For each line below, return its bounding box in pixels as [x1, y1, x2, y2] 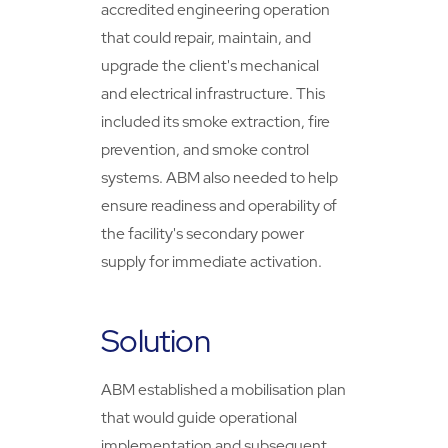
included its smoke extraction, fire [101, 110, 331, 132]
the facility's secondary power [101, 222, 305, 244]
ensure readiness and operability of [101, 194, 338, 216]
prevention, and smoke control [101, 138, 310, 160]
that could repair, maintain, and [101, 26, 312, 48]
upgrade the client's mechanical [101, 54, 320, 76]
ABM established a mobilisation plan [101, 378, 347, 400]
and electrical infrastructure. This [101, 82, 326, 104]
